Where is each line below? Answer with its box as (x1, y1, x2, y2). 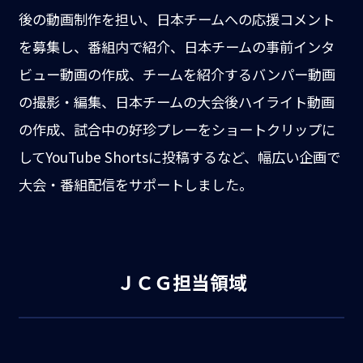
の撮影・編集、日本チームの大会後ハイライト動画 (18, 92, 335, 113)
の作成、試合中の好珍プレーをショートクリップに (18, 119, 335, 140)
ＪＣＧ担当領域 (116, 268, 247, 297)
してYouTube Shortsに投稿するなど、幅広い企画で (18, 147, 340, 168)
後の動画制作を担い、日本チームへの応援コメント (18, 9, 335, 30)
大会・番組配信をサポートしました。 (18, 174, 253, 195)
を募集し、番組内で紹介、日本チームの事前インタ (18, 36, 335, 58)
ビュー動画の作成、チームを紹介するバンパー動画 (18, 64, 335, 85)
